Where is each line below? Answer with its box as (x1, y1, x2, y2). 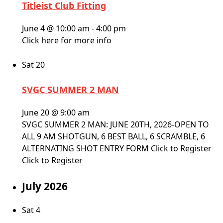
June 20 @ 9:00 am (22, 107, 90, 118)
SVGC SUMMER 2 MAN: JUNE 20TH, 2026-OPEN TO (22, 119, 209, 130)
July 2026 (22, 179, 68, 194)
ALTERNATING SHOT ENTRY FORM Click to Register (22, 143, 212, 154)
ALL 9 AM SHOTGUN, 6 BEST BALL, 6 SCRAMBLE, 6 (22, 131, 205, 142)
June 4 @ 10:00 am (22, 23, 90, 34)
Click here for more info (22, 35, 111, 46)
